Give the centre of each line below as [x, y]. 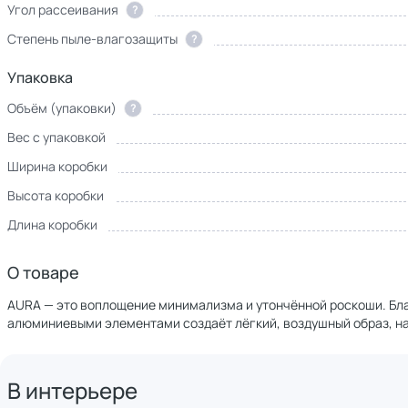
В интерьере [72, 390]
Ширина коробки [57, 166]
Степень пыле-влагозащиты [92, 39]
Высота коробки [56, 195]
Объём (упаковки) [62, 108]
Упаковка [40, 77]
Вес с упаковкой [56, 137]
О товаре [43, 272]
